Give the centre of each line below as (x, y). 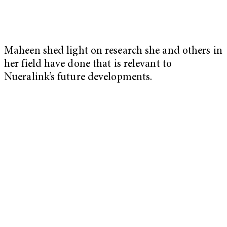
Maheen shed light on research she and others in (113, 52)
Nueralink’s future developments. (81, 78)
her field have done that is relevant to (88, 65)
